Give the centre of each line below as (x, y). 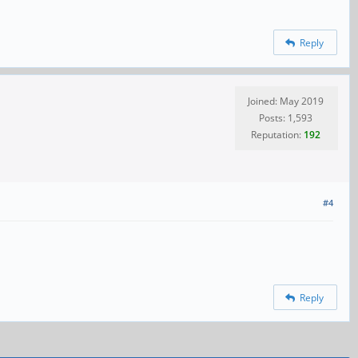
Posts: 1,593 (286, 118)
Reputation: (277, 135)
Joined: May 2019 (286, 101)
